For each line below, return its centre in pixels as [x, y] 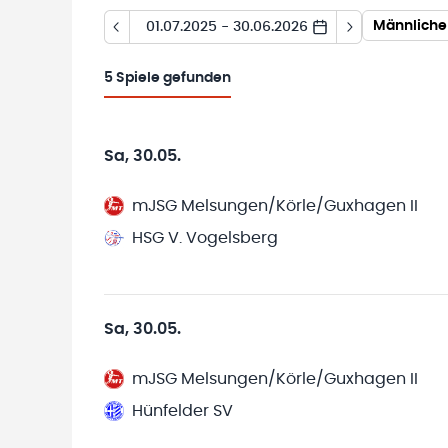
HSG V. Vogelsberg [205, 238]
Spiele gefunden [173, 78]
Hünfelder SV [182, 411]
